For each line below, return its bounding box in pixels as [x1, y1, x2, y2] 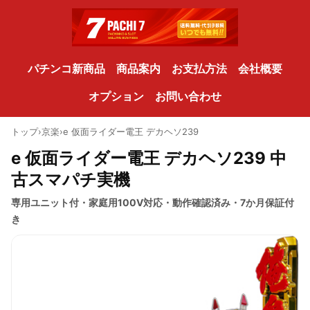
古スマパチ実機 [11, 170, 130, 190]
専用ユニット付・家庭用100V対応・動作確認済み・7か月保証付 [11, 197, 294, 209]
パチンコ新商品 [28, 62, 105, 76]
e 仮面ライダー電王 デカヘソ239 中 [11, 148, 286, 169]
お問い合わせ [155, 89, 221, 104]
